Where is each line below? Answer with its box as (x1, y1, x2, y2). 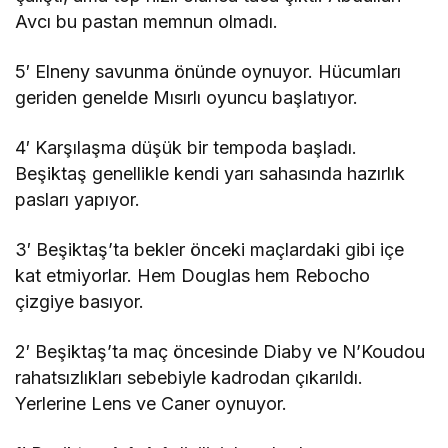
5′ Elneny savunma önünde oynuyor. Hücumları (15, 60, 402, 82)
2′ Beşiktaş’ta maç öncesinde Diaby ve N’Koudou (15, 340, 426, 362)
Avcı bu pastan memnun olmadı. (15, 10, 279, 32)
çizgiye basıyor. (15, 290, 145, 312)
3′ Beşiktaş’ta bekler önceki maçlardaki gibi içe (15, 238, 405, 260)
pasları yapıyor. (15, 188, 141, 210)
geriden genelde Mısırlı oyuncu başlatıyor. (15, 86, 359, 108)
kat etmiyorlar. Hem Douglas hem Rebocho (15, 264, 371, 286)
